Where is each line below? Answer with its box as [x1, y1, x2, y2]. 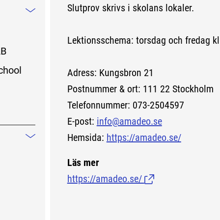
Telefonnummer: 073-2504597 [67, 99, 184, 111]
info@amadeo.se [96, 115, 162, 128]
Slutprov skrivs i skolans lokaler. [67, 2, 194, 14]
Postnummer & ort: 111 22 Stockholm [67, 83, 214, 95]
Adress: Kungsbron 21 [67, 67, 154, 79]
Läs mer [67, 156, 99, 168]
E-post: [67, 115, 97, 128]
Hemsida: [67, 132, 107, 144]
